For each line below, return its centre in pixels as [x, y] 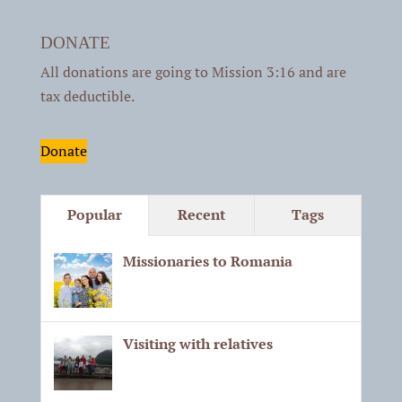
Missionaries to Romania [207, 261]
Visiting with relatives [197, 343]
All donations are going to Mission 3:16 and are [193, 72]
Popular [94, 214]
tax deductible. [87, 96]
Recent [201, 214]
